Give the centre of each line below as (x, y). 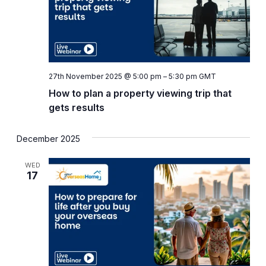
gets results (76, 108)
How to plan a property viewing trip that (140, 94)
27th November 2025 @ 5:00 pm (105, 77)
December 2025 (48, 139)
